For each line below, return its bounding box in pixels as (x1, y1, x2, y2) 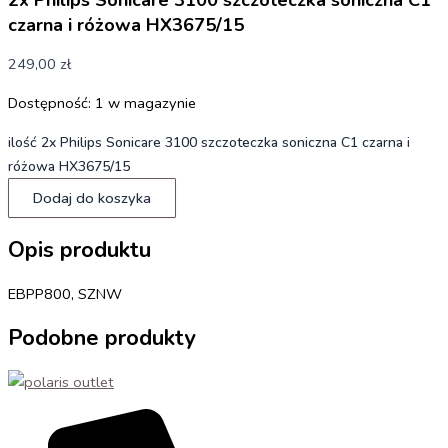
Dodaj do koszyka (33, 187, 151, 208)
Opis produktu (8, 234, 151, 265)
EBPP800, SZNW (8, 283, 122, 304)
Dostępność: (8, 93, 91, 114)
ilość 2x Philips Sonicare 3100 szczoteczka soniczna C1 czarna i (8, 132, 410, 152)
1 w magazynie (95, 93, 196, 114)
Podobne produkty (8, 323, 196, 354)
